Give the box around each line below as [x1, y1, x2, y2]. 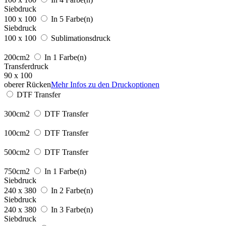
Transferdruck [4, 62, 48, 71]
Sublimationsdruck [51, 33, 110, 42]
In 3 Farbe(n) [51, 205, 93, 214]
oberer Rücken [4, 80, 51, 89]
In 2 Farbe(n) [51, 186, 93, 195]
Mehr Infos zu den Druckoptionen [51, 80, 159, 89]
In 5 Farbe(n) [51, 14, 93, 23]
